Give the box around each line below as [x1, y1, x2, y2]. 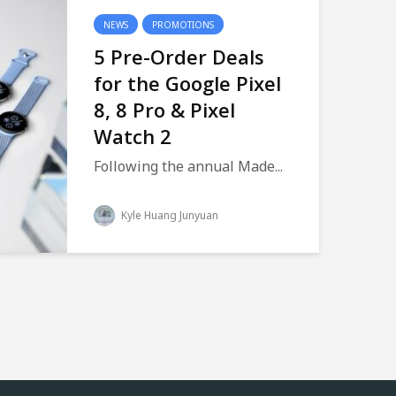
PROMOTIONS [152, 19, 214, 31]
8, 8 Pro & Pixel [94, 96, 235, 123]
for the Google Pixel [94, 70, 281, 96]
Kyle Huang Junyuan [118, 208, 218, 223]
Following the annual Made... [94, 156, 283, 176]
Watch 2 [94, 123, 171, 149]
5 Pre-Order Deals [94, 43, 264, 70]
